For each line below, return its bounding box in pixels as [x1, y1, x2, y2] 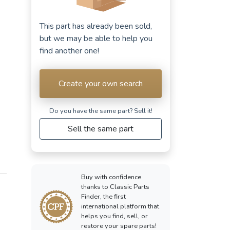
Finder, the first [81, 191, 126, 201]
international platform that [81, 201, 159, 211]
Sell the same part [68, 123, 133, 135]
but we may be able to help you [40, 32, 152, 44]
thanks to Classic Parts [81, 182, 149, 191]
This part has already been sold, [40, 20, 152, 32]
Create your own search [59, 78, 143, 89]
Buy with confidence [81, 172, 141, 182]
